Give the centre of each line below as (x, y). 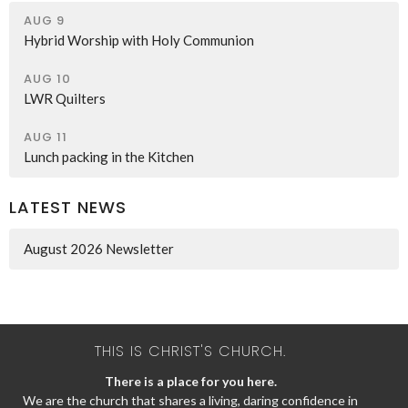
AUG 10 (47, 78)
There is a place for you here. (190, 381)
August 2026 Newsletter (99, 249)
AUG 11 (46, 137)
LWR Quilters (65, 98)
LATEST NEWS (68, 207)
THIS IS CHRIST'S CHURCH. (190, 351)
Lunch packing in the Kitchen (109, 156)
